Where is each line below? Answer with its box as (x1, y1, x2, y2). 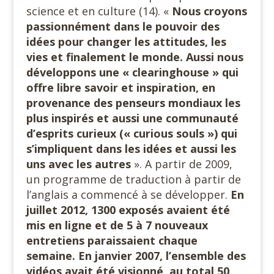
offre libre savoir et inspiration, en (26, 80, 215, 95)
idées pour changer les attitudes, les (26, 34, 226, 50)
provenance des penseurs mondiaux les (26, 95, 240, 111)
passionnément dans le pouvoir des (26, 19, 220, 34)
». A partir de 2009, (130, 157, 232, 172)
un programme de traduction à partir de (26, 172, 241, 187)
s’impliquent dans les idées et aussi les (26, 141, 236, 157)
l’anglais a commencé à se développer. (26, 187, 231, 202)
